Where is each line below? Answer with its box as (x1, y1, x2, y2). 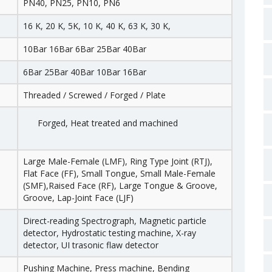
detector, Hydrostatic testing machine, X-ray (23, 227, 196, 239)
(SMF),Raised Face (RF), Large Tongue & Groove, (23, 180, 217, 191)
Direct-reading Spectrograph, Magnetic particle (23, 215, 206, 226)
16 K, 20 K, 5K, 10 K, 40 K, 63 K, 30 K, (23, 20, 171, 32)
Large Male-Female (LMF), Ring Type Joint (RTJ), (23, 155, 212, 167)
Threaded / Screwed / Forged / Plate (23, 89, 166, 101)
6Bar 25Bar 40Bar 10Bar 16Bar (23, 66, 146, 78)
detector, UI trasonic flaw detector (23, 239, 158, 251)
